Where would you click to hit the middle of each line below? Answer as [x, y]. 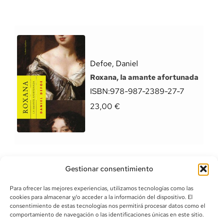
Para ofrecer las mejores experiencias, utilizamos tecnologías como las [101, 188]
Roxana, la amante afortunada [144, 77]
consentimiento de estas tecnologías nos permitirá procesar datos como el [108, 206]
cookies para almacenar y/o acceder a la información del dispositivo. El [101, 197]
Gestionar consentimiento [109, 169]
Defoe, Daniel [114, 64]
